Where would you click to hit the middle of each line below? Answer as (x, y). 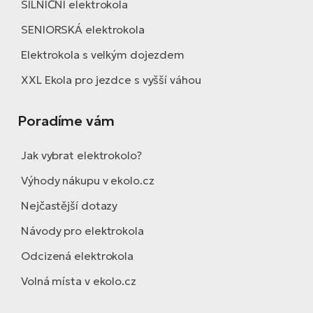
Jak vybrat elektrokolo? (81, 155)
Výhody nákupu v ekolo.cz (88, 181)
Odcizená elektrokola (77, 256)
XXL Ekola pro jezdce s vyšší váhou (111, 80)
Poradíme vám (66, 121)
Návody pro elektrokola (82, 231)
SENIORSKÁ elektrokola (83, 30)
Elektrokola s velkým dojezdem (103, 55)
